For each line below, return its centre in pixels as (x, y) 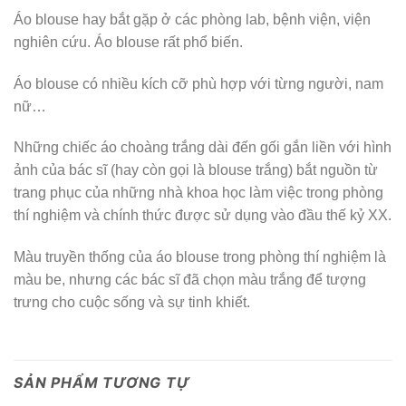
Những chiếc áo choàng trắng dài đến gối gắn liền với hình (203, 148)
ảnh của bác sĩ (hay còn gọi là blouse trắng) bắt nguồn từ (196, 170)
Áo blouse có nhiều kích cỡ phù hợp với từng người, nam (198, 83)
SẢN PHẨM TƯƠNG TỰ (102, 382)
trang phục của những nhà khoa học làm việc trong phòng (198, 193)
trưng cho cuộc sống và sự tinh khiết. (132, 303)
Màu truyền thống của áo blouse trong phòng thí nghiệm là (200, 257)
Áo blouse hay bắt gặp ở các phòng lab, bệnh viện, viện (192, 19)
